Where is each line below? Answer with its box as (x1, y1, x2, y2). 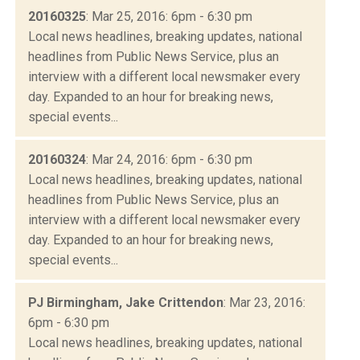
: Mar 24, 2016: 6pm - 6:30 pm (86, 151, 252, 167)
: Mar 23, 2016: (223, 294, 305, 310)
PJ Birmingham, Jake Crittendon (28, 294, 223, 310)
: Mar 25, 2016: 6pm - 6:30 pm (86, 8, 252, 24)
